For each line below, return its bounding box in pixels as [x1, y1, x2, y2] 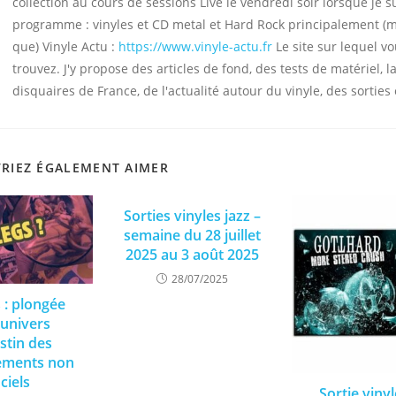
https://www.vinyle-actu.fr [118, 38, 273, 55]
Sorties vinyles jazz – [124, 206, 262, 225]
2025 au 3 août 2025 [126, 245, 260, 264]
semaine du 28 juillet [124, 225, 262, 245]
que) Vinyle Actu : [12, 38, 119, 55]
